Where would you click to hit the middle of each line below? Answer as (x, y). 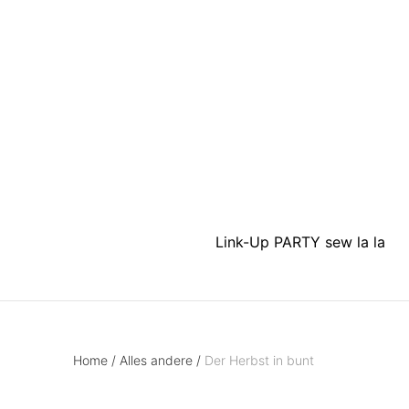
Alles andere (156, 360)
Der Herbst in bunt (259, 360)
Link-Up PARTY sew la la (300, 241)
